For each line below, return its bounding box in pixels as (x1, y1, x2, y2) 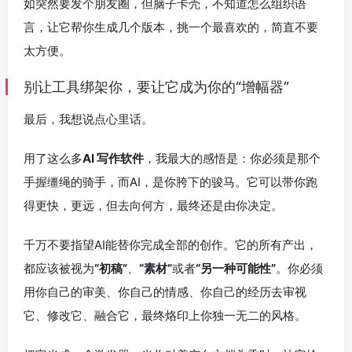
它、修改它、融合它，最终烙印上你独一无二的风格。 (24, 307, 306, 323)
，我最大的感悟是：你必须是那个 (144, 150, 321, 166)
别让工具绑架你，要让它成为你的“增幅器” (24, 78, 289, 95)
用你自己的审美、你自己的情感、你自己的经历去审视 (24, 284, 306, 299)
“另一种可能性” (196, 260, 276, 276)
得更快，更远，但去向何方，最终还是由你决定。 (24, 197, 283, 213)
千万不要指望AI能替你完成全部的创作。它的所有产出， (24, 236, 317, 252)
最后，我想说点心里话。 (24, 111, 153, 126)
